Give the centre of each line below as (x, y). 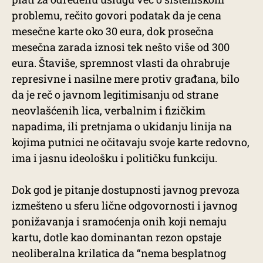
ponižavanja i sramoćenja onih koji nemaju (119, 221)
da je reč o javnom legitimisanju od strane (115, 95)
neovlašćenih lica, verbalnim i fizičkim (109, 110)
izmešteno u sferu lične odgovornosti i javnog (124, 205)
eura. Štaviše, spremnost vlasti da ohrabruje (121, 63)
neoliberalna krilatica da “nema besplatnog (119, 253)
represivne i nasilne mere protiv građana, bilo (126, 79)
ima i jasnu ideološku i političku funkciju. (114, 158)
